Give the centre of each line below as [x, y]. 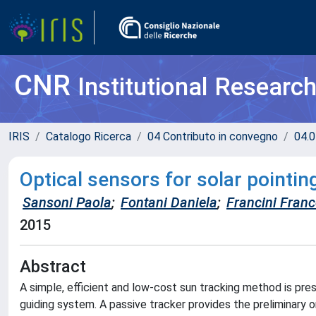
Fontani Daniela [169, 202]
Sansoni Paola [67, 202]
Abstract [53, 267]
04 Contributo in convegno [213, 136]
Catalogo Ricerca [89, 136]
